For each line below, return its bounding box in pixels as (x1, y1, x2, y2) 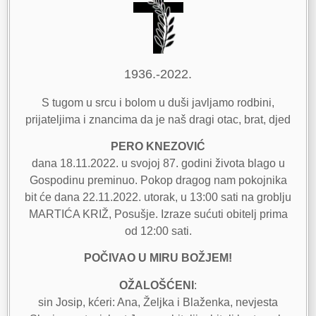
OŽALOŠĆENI (119, 279, 194, 291)
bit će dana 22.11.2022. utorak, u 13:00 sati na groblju (25, 191, 291, 204)
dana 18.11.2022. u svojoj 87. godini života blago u (31, 157, 285, 170)
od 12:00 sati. (124, 225, 192, 238)
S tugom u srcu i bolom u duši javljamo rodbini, (42, 96, 274, 109)
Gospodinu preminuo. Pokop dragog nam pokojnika (29, 174, 287, 187)
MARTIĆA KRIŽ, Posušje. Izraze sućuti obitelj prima (28, 208, 288, 221)
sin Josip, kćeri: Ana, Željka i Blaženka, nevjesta (38, 296, 278, 308)
